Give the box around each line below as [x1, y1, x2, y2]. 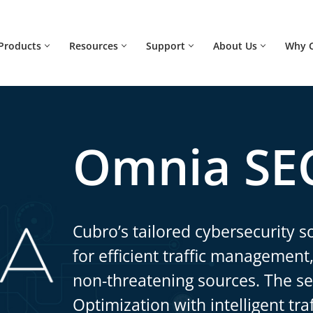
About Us [213, 39, 257, 52]
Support [146, 39, 185, 52]
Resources [69, 39, 118, 52]
